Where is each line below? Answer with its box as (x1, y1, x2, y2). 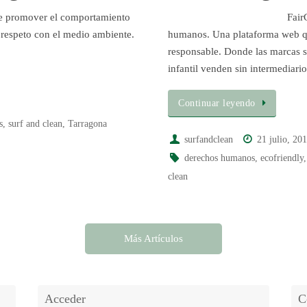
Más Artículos (124, 233, 183, 245)
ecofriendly (260, 153, 304, 164)
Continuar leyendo (178, 98, 256, 109)
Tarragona (68, 119, 108, 130)
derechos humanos (184, 153, 255, 164)
